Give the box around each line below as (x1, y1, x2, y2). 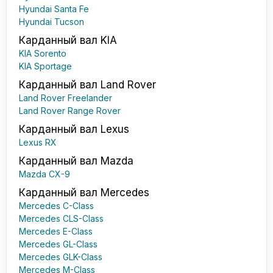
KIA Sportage (19, 61, 72, 72)
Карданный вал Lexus (19, 123, 129, 136)
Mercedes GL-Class (19, 239, 97, 250)
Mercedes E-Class (19, 226, 93, 237)
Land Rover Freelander (19, 93, 112, 104)
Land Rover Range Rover (19, 105, 121, 116)
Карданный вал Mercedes (19, 186, 149, 199)
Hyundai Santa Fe (19, 4, 89, 15)
